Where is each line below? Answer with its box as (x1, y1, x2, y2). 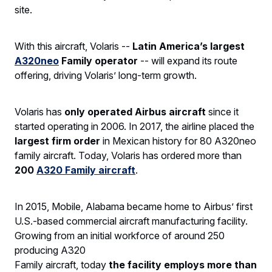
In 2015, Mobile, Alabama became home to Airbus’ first (15, 200, 253, 212)
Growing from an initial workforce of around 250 (15, 229, 225, 242)
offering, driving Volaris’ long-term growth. (15, 69, 197, 81)
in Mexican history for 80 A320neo (103, 134, 256, 147)
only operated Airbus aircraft (64, 105, 206, 118)
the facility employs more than (109, 258, 257, 271)
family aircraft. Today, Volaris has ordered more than (15, 149, 242, 161)
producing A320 (15, 243, 86, 256)
